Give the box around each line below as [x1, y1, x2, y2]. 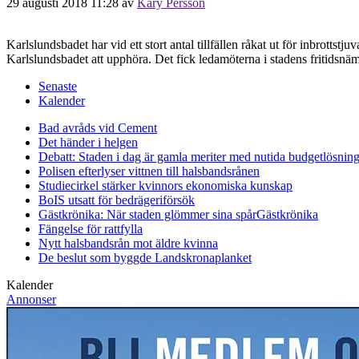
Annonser [6, 292, 56, 306]
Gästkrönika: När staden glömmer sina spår [38, 207, 256, 221]
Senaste [38, 79, 77, 93]
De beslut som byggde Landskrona [38, 250, 215, 264]
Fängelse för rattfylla [38, 221, 143, 236]
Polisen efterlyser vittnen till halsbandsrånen [38, 163, 260, 178]
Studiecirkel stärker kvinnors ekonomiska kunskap [38, 178, 292, 192]
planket [215, 250, 252, 264]
